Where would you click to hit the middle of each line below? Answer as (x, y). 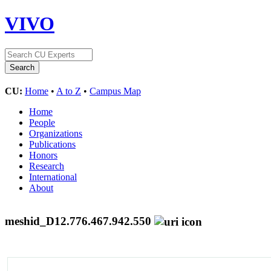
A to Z (69, 91)
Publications (52, 144)
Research (47, 166)
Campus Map (115, 91)
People (42, 122)
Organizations (56, 133)
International (53, 177)
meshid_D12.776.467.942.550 (80, 221)
